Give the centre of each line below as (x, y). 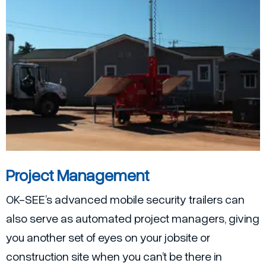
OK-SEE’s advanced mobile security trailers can (125, 199)
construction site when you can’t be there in (114, 256)
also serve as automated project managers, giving (133, 218)
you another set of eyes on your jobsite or (108, 237)
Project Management (77, 175)
